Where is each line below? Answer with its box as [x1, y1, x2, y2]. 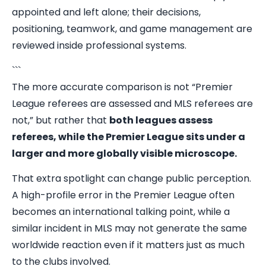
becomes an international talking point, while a [12, 205, 230, 218]
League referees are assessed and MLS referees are [12, 97, 253, 110]
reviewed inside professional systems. [12, 39, 186, 52]
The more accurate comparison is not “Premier [12, 80, 233, 94]
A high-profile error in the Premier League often [12, 188, 235, 202]
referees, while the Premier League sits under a [12, 130, 245, 144]
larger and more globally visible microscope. [12, 147, 237, 160]
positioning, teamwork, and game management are [12, 22, 252, 36]
